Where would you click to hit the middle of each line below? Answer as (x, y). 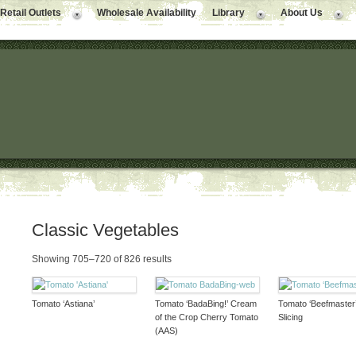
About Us (302, 13)
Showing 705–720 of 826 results (101, 259)
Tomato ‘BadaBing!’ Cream (205, 304)
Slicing (290, 317)
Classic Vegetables (105, 230)
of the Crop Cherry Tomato (206, 317)
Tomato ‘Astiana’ (63, 304)
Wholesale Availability (147, 13)
